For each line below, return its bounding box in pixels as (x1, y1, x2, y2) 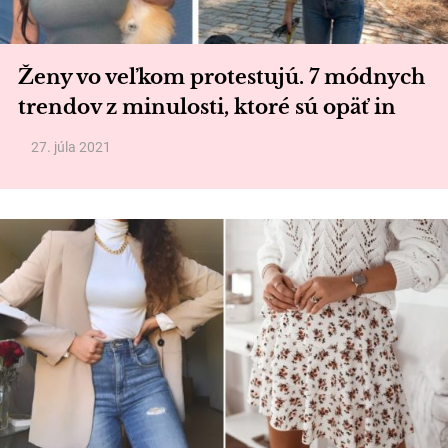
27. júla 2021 (31, 139, 111, 155)
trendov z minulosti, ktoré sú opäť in (18, 95, 396, 119)
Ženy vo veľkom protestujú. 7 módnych (18, 65, 425, 89)
